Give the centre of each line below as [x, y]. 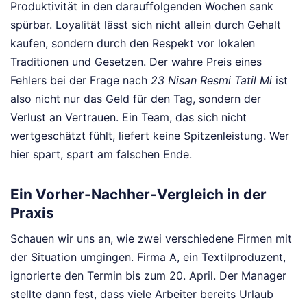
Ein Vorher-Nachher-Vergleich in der [138, 195]
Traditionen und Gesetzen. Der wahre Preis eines [136, 61]
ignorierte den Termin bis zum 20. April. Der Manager [148, 275]
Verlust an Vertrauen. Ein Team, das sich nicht [128, 117]
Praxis [32, 213]
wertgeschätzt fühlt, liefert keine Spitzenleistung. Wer [150, 135]
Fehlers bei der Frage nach [81, 80]
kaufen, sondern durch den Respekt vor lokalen [133, 43]
